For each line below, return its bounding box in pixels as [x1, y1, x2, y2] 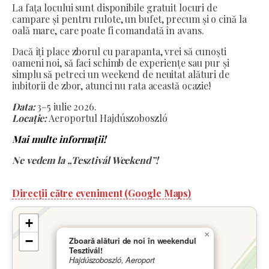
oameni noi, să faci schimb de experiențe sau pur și [12, 56, 229, 69]
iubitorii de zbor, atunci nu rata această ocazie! [12, 79, 211, 92]
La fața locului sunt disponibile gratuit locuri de [12, 1, 217, 14]
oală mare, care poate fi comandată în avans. [12, 24, 204, 37]
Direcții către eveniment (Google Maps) [12, 187, 192, 199]
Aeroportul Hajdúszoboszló [47, 112, 168, 124]
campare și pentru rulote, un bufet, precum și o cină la [12, 13, 247, 25]
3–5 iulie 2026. [35, 100, 97, 113]
